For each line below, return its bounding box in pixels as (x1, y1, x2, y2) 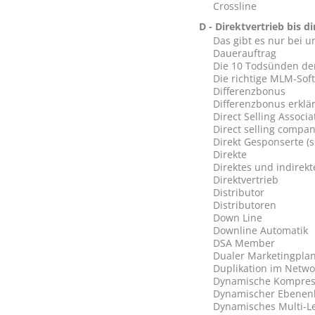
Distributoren (212, 198, 276, 212)
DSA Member (212, 236, 275, 250)
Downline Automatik (212, 224, 308, 237)
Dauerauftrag (212, 46, 276, 60)
